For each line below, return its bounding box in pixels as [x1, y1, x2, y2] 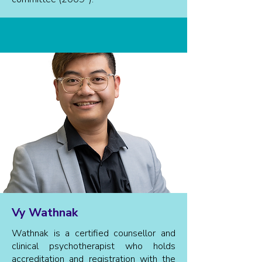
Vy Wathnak [12, 205, 78, 220]
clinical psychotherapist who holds [12, 240, 175, 253]
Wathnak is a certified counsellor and [12, 227, 175, 240]
